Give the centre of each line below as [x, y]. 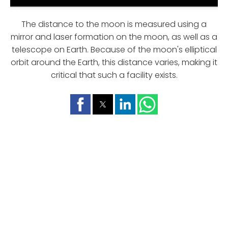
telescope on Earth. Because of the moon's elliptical [114, 49]
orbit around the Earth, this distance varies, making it [114, 62]
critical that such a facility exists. [114, 75]
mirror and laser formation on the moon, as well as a [114, 37]
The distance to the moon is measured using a [114, 24]
